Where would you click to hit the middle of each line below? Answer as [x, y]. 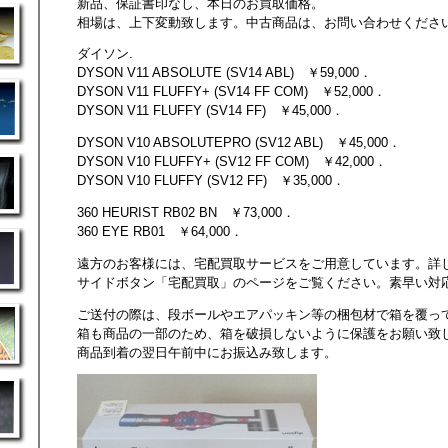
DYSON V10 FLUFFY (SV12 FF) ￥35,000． [211, 181]
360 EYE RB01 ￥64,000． [160, 231]
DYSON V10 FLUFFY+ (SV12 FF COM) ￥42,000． [232, 162]
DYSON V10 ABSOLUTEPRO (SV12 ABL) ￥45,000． [239, 143]
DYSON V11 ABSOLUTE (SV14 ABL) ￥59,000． [224, 73]
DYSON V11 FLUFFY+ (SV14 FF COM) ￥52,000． [231, 92]
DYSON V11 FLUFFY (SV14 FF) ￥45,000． [210, 111]
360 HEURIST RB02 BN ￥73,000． [186, 212]
